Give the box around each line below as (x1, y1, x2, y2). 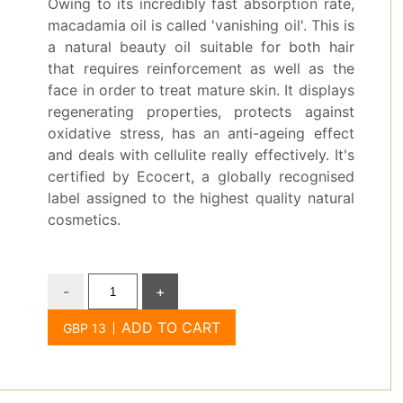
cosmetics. (48, 210, 121, 229)
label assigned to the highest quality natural (48, 189, 354, 208)
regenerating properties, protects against (48, 103, 354, 121)
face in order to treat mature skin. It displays (48, 81, 354, 100)
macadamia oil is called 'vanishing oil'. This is (48, 16, 354, 35)
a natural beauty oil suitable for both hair (48, 38, 354, 57)
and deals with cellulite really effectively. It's (48, 146, 354, 165)
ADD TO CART (121, 318, 221, 337)
